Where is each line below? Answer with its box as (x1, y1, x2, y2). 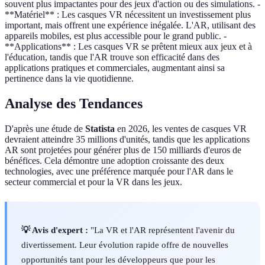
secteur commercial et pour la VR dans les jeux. (5, 177, 182, 187)
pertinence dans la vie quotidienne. (5, 73, 134, 84)
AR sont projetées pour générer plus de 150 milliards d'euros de (5, 145, 241, 155)
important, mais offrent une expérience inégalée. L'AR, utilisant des (5, 20, 256, 31)
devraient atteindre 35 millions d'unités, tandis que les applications (5, 134, 250, 144)
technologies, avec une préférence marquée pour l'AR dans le (5, 166, 233, 176)
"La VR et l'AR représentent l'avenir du (88, 225, 235, 235)
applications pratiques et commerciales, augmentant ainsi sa (5, 63, 225, 73)
